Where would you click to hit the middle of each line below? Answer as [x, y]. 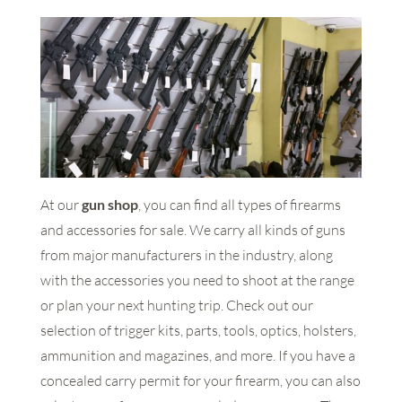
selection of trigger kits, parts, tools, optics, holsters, [198, 331]
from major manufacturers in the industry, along [186, 255]
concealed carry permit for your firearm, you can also [200, 381]
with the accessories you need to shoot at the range [197, 280]
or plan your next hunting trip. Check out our [176, 306]
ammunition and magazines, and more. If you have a [197, 356]
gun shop [109, 205]
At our [61, 205]
